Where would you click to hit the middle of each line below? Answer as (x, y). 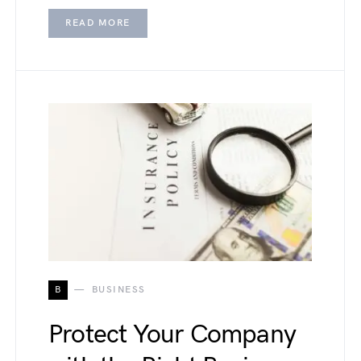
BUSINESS (118, 290)
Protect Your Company (172, 335)
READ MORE (98, 23)
